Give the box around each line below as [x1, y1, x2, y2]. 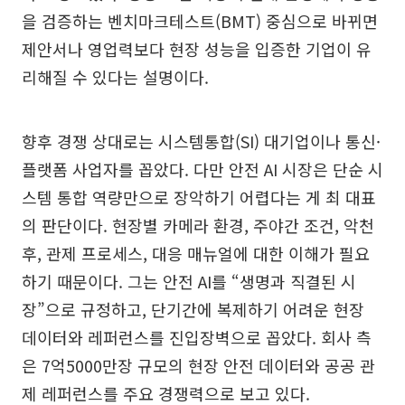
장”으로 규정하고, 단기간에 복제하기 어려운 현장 [22, 297, 364, 321]
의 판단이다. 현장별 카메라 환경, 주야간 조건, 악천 [22, 212, 374, 237]
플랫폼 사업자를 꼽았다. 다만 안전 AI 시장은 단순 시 [22, 156, 383, 181]
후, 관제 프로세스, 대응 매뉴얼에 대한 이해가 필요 [22, 240, 370, 265]
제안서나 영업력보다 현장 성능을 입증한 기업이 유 [22, 36, 372, 61]
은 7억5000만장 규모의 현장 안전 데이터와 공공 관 [22, 353, 375, 377]
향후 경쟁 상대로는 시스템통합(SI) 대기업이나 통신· [22, 128, 381, 153]
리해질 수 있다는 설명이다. [22, 64, 209, 89]
